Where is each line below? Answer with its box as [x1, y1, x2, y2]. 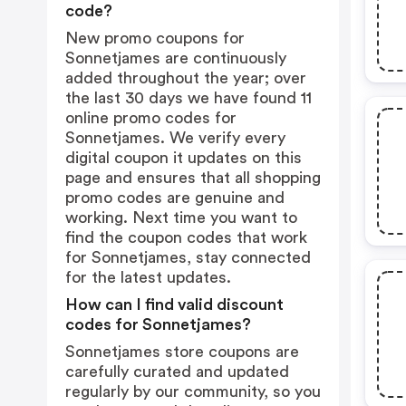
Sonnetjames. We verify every [65, 130, 285, 146]
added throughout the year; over [65, 70, 306, 86]
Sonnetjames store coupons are [65, 343, 299, 360]
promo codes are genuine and [65, 189, 285, 206]
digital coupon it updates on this [65, 150, 302, 166]
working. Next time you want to [65, 209, 297, 226]
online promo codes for [65, 110, 237, 126]
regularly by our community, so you [65, 383, 321, 400]
